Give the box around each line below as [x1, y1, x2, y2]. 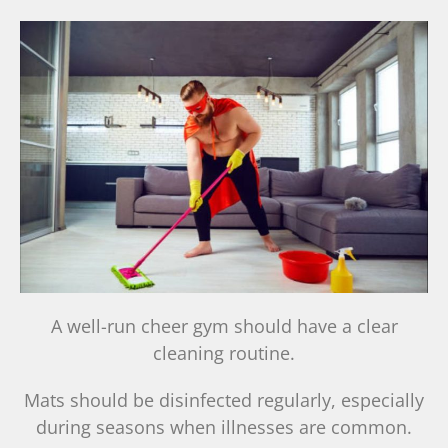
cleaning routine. [153, 341, 295, 366]
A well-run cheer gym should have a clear [50, 314, 398, 339]
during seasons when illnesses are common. [36, 415, 412, 440]
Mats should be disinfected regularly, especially [24, 388, 424, 413]
